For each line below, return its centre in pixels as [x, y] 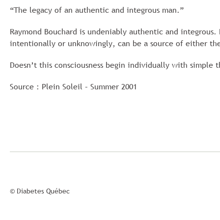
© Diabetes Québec [40, 191]
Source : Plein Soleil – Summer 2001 [73, 86]
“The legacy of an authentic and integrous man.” [97, 10]
